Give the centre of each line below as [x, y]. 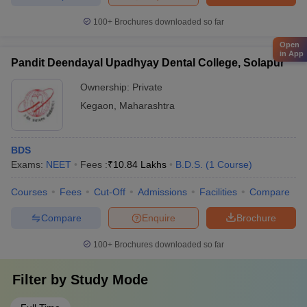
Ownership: [106, 87]
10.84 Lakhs [140, 164]
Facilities [218, 192]
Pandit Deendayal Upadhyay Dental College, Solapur [148, 63]
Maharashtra [147, 106]
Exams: [28, 164]
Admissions [162, 192]
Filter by [41, 280]
